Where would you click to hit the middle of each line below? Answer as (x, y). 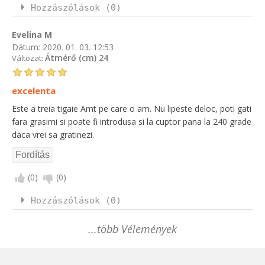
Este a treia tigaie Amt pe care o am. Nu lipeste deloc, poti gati (132, 109)
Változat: (28, 58)
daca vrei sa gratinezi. (53, 135)
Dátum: (26, 47)
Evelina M (32, 34)
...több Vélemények (132, 229)
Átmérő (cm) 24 (77, 58)
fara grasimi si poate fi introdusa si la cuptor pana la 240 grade (132, 122)
